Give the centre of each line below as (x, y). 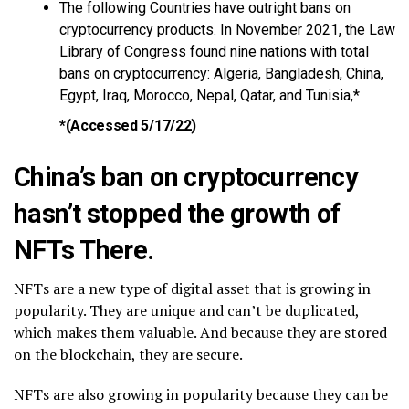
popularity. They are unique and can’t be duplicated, (186, 310)
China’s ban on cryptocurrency (186, 177)
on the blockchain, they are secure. (128, 354)
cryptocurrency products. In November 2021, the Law (227, 29)
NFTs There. (84, 250)
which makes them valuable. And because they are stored (200, 332)
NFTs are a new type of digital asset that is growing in (192, 288)
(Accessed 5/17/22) (131, 125)
